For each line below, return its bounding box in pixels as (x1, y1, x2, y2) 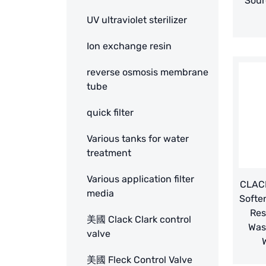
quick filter (87, 107, 134, 119)
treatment (87, 147, 131, 159)
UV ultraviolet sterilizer (87, 14, 187, 26)
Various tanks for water (87, 133, 189, 145)
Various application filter (87, 173, 194, 185)
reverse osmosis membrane (87, 66, 208, 78)
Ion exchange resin (87, 40, 172, 52)
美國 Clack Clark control (87, 214, 191, 226)
